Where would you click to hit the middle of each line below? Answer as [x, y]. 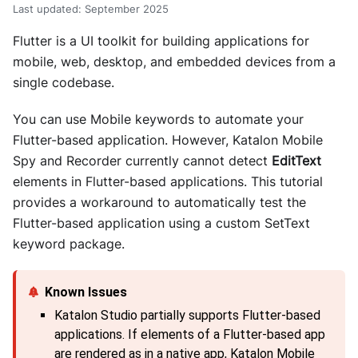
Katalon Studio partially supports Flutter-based [187, 316]
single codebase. [64, 83]
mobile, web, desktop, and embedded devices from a [174, 62]
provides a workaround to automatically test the [159, 203]
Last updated [46, 10]
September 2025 [127, 10]
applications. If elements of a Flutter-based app [190, 335]
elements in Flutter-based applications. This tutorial [168, 182]
